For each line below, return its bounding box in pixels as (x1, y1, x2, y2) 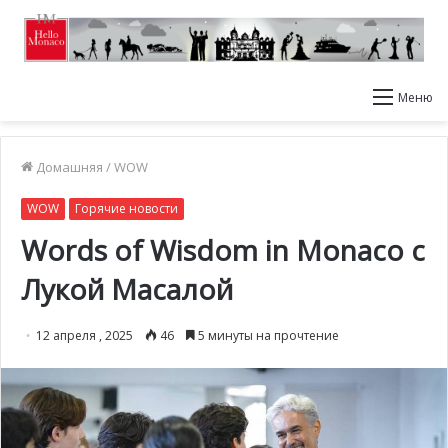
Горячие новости (75, 200, 178, 217)
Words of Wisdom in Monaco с (21, 231, 425, 269)
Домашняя (33, 158, 103, 176)
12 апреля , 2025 (36, 327, 133, 344)
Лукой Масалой (21, 270, 233, 308)
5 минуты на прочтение (195, 327, 339, 344)
